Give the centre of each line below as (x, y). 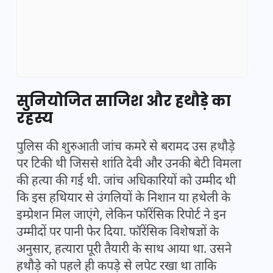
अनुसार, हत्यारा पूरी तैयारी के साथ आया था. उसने (124, 250)
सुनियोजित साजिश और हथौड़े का (124, 101)
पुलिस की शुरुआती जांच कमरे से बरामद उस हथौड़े (126, 148)
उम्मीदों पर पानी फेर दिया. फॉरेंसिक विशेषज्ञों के (118, 233)
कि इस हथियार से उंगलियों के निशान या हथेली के (123, 199)
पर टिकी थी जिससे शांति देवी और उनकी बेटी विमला (129, 165)
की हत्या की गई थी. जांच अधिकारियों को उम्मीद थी (126, 182)
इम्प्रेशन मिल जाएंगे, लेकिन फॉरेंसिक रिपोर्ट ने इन (121, 216)
